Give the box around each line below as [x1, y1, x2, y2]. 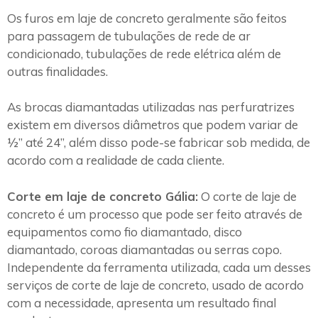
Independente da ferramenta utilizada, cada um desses [7, 259, 311, 275]
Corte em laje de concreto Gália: [7, 188, 198, 204]
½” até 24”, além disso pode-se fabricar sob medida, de [7, 135, 310, 150]
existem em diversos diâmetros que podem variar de [7, 117, 298, 133]
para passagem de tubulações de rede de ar [7, 28, 251, 43]
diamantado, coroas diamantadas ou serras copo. [7, 241, 282, 257]
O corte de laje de [198, 188, 297, 204]
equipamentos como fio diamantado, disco [7, 224, 242, 239]
